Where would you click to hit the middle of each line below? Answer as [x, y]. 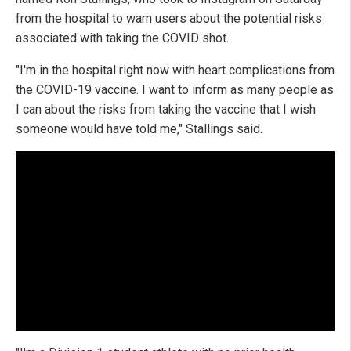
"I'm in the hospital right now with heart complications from [175, 70]
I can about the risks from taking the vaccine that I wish [166, 109]
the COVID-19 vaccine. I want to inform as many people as [175, 89]
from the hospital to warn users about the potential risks [169, 18]
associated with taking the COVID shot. [122, 38]
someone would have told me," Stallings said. [139, 128]
